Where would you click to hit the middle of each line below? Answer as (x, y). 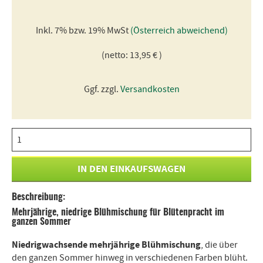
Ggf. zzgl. (102, 89)
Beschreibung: (38, 197)
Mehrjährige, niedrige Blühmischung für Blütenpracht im (118, 213)
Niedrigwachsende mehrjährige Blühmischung (106, 245)
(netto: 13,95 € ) (131, 55)
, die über (219, 245)
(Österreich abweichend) (179, 31)
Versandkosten (150, 89)
